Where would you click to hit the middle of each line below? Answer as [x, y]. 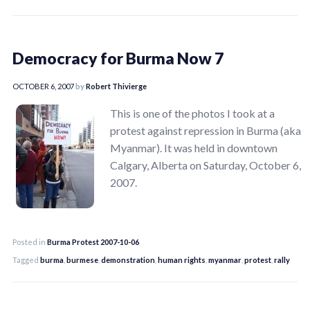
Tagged [26, 259]
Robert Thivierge [116, 86]
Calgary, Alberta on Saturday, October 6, [206, 165]
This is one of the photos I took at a [192, 113]
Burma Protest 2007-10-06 [93, 241]
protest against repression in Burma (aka [206, 130]
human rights [182, 259]
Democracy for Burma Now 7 [118, 58]
